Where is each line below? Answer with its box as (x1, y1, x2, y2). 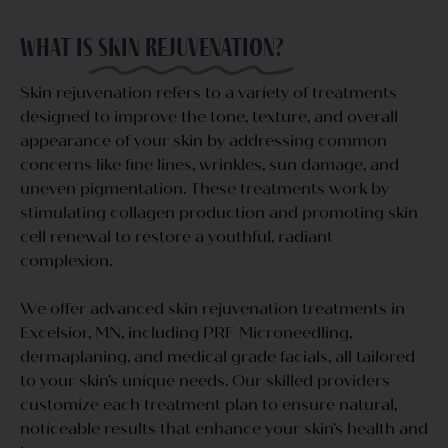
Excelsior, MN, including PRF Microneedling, (20, 322, 352, 342)
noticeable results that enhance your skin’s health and (20, 418, 428, 438)
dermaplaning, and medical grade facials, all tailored (20, 346, 415, 366)
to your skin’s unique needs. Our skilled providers (20, 370, 390, 390)
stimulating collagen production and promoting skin (20, 202, 418, 222)
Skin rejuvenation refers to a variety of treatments (20, 82, 397, 102)
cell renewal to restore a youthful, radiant (20, 226, 333, 246)
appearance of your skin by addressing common (20, 130, 387, 150)
